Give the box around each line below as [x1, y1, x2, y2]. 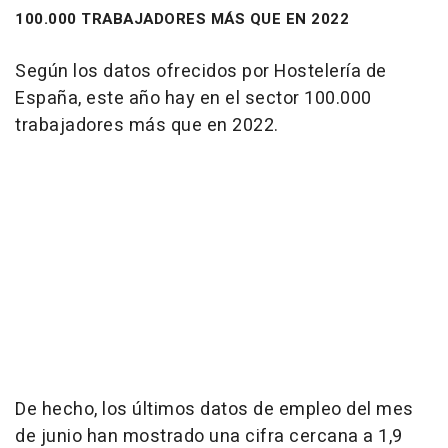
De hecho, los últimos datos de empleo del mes [15, 396, 414, 424]
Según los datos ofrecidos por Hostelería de [15, 58, 387, 86]
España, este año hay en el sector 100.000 [15, 85, 372, 113]
